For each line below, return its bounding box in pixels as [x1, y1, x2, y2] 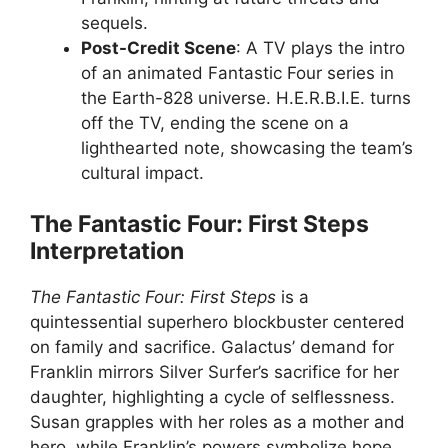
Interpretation [30, 237, 184, 265]
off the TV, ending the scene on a [81, 112, 349, 133]
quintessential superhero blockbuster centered [30, 312, 405, 332]
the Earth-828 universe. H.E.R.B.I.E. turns [81, 87, 411, 108]
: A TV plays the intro [236, 37, 405, 58]
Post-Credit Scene [81, 37, 236, 58]
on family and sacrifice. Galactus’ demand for [30, 337, 394, 357]
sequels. [81, 12, 148, 33]
